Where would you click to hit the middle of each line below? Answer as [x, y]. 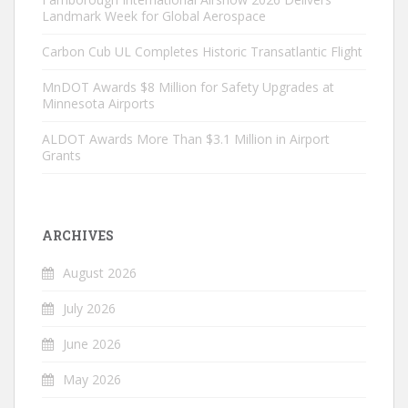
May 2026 [92, 379]
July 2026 [89, 308]
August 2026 [100, 272]
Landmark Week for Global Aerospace [154, 15]
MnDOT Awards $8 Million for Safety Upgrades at [188, 87]
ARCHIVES [78, 235]
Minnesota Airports [98, 103]
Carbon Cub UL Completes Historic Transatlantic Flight [202, 51]
